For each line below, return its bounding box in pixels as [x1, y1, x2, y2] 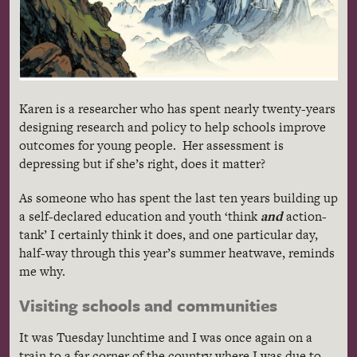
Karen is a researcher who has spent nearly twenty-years [19, 99, 335, 118]
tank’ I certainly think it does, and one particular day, [19, 225, 318, 244]
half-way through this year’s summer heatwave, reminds [19, 243, 335, 262]
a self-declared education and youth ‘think [19, 206, 261, 226]
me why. [19, 261, 65, 280]
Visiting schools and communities [19, 292, 277, 317]
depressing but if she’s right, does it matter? [19, 154, 265, 173]
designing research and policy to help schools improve [19, 117, 326, 136]
